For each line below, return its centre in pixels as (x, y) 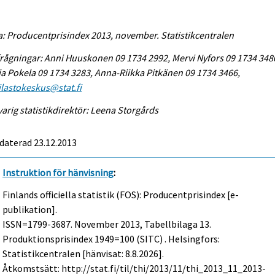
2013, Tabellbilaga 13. (165, 224)
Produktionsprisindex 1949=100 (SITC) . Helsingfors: (111, 239)
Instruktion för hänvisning (58, 172)
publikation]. (30, 210)
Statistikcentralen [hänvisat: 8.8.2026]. (83, 254)
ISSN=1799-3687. (39, 224)
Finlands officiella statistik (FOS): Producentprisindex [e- (121, 195)
